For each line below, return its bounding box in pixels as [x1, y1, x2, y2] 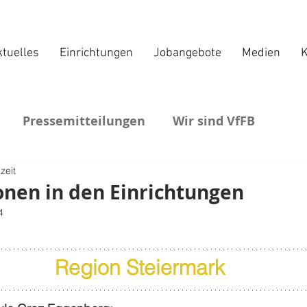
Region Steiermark [55, 255, 225, 280]
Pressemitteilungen [23, 112, 145, 130]
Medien [241, 46, 280, 60]
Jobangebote [153, 46, 221, 60]
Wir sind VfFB [173, 112, 255, 130]
